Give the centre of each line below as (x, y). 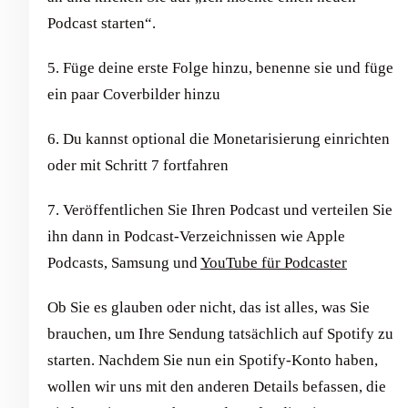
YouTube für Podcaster (274, 262)
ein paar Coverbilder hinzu (134, 94)
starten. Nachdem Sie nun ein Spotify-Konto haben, (213, 360)
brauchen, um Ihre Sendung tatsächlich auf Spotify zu (220, 333)
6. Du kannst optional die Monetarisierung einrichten (219, 138)
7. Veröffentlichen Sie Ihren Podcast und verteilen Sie (220, 209)
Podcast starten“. (102, 23)
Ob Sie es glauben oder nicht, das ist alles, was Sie (209, 307)
